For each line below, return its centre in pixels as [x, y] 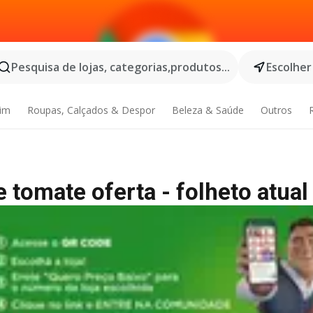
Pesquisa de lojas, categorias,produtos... [121, 67]
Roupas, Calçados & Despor [92, 110]
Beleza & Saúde [208, 110]
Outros [276, 110]
